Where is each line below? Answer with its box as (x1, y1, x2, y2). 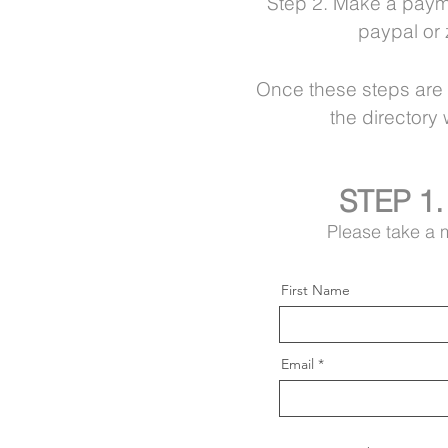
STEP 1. (338, 183, 443, 220)
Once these (255, 77, 357, 101)
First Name (281, 281, 350, 299)
